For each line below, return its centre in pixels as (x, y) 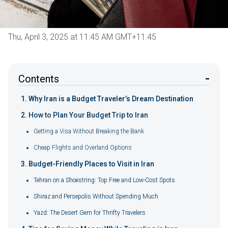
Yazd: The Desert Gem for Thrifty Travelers (90, 212)
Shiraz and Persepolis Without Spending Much (96, 196)
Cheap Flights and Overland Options (83, 147)
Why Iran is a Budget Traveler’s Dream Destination (111, 98)
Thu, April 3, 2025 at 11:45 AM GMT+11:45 (82, 37)
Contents (39, 79)
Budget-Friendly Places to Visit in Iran (91, 164)
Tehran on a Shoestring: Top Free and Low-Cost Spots (104, 180)
